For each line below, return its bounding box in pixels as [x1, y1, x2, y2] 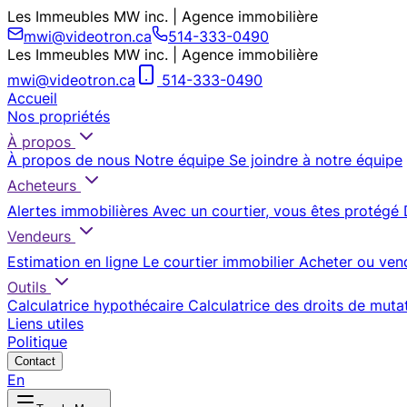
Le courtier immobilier [143, 253, 294, 271]
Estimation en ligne [7, 253, 138, 271]
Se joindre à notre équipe [229, 151, 402, 169]
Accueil [7, 89, 57, 107]
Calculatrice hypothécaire [7, 296, 184, 314]
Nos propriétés [7, 107, 110, 125]
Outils [7, 278, 46, 296]
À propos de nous [7, 151, 130, 169]
